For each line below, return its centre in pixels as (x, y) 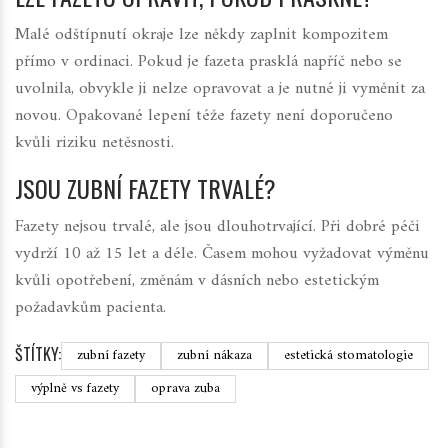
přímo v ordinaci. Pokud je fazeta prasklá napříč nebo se (208, 62)
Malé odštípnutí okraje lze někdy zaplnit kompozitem (201, 35)
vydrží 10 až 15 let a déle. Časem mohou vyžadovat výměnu (222, 254)
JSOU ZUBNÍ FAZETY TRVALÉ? (145, 188)
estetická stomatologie (348, 356)
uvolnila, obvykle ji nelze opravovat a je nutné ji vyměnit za (220, 89)
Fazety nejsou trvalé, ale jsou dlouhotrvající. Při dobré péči (217, 227)
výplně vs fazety (75, 389)
